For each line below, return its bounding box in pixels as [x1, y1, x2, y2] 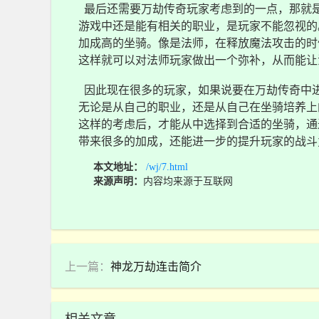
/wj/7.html [145, 162, 188, 172]
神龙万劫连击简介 [110, 260, 202, 273]
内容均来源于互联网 [142, 176, 233, 187]
